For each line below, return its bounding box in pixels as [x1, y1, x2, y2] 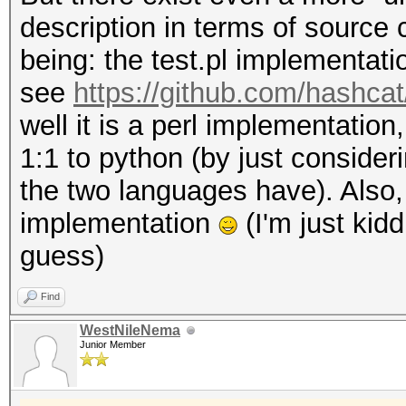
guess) [20, 240, 104, 272]
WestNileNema [80, 323, 180, 338]
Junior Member [80, 339, 146, 350]
